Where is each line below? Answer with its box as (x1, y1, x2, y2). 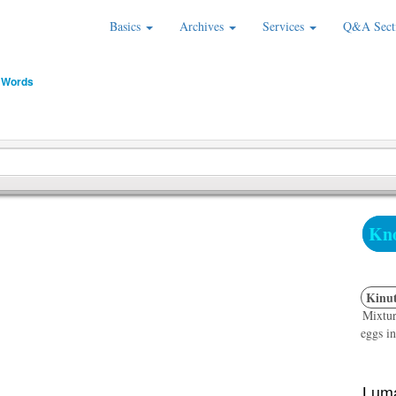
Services (263, 18, 308, 34)
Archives (179, 18, 227, 34)
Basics (110, 18, 144, 34)
